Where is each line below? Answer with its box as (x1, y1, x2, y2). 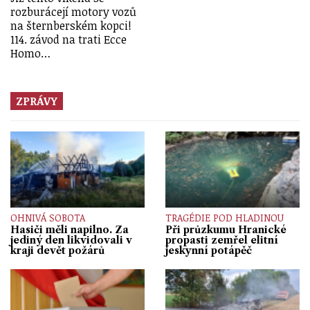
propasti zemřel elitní (165, 234, 278, 247)
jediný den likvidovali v (10, 234, 132, 247)
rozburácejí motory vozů (10, 4, 136, 20)
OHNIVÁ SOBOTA (10, 211, 85, 225)
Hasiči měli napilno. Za (10, 224, 129, 237)
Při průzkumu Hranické (165, 224, 286, 237)
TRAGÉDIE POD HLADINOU (165, 211, 284, 225)
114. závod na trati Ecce (10, 32, 127, 48)
